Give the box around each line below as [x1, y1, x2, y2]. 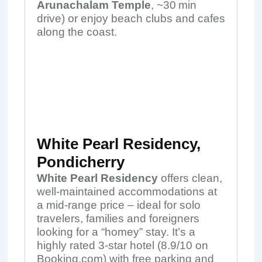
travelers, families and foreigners [36, 212, 199, 225]
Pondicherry [36, 153, 125, 171]
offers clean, [157, 172, 222, 184]
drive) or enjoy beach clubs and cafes [36, 12, 225, 25]
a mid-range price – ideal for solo [36, 199, 201, 211]
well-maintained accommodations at [36, 185, 217, 198]
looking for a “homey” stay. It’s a [36, 226, 195, 238]
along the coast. [36, 26, 117, 38]
